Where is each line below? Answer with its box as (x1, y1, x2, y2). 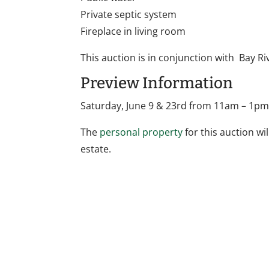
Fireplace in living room (80, 25, 186, 38)
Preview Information (80, 74, 234, 93)
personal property (100, 125, 183, 139)
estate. (80, 142, 112, 156)
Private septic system (80, 8, 177, 22)
